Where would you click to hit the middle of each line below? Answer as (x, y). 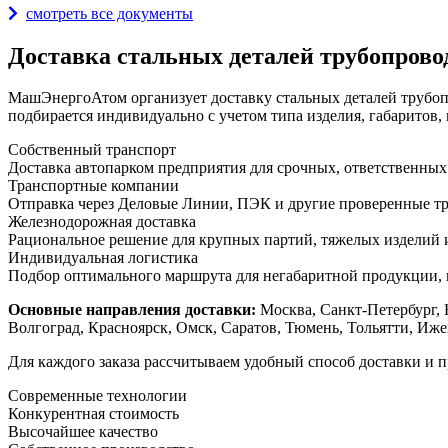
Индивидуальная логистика (103, 258)
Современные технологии (97, 396)
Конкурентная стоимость (93, 414)
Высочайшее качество (83, 432)
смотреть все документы (109, 13)
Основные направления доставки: (132, 310)
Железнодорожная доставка (102, 222)
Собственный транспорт (92, 150)
